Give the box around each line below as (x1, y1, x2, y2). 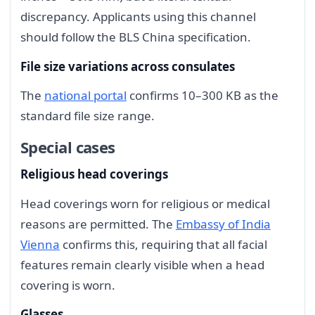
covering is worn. (20, 276, 115, 293)
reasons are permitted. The (20, 215, 176, 232)
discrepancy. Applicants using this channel (20, 8, 256, 25)
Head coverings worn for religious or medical (20, 195, 270, 212)
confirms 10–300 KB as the (127, 87, 278, 104)
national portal (44, 87, 127, 104)
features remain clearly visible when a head (20, 256, 264, 273)
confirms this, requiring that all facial (60, 236, 267, 252)
